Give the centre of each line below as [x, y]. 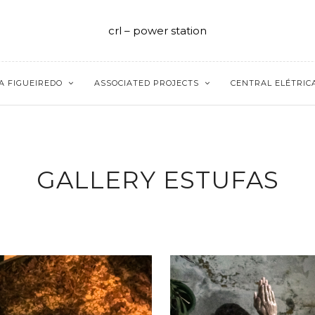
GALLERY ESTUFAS [157, 180]
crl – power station [157, 30]
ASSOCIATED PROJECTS [147, 83]
